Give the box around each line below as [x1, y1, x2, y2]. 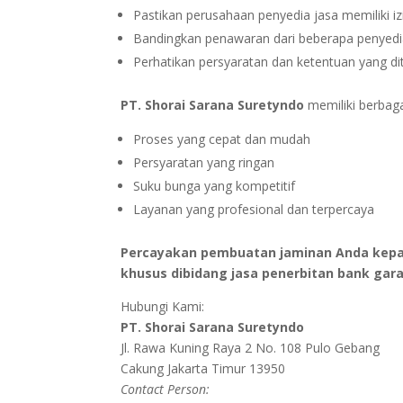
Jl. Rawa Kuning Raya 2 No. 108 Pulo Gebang [121, 339, 381, 357]
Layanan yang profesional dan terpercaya [133, 201, 375, 219]
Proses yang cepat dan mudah [133, 130, 311, 148]
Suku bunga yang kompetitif [133, 177, 296, 195]
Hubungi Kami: [121, 298, 205, 316]
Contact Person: [121, 381, 210, 399]
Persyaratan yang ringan [133, 154, 275, 172]
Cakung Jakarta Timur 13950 [121, 360, 286, 378]
